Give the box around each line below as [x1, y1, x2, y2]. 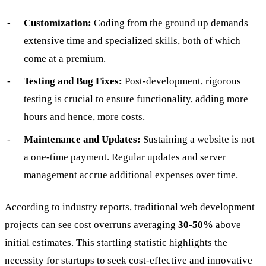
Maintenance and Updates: [24, 133, 141, 145]
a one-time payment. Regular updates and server [24, 151, 226, 163]
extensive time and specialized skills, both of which [24, 34, 240, 46]
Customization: [24, 17, 91, 28]
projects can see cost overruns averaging [5, 218, 178, 230]
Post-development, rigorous [122, 75, 241, 87]
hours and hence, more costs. [24, 110, 145, 122]
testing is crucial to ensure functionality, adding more [24, 93, 248, 104]
